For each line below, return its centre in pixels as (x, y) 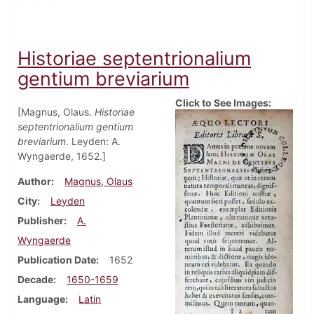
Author (34, 182)
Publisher (41, 221)
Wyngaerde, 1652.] (62, 156)
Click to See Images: (223, 103)
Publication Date (57, 260)
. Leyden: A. (93, 142)
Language (41, 299)
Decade (35, 280)
